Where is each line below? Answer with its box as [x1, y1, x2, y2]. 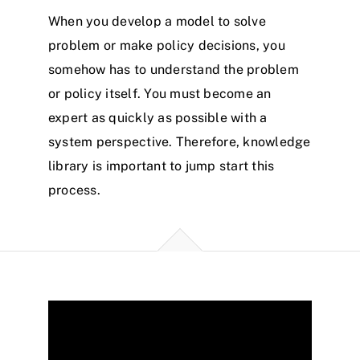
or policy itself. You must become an [48, 85, 272, 101]
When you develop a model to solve [48, 13, 266, 29]
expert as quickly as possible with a [48, 109, 268, 125]
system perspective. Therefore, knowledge [48, 133, 311, 149]
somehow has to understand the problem [48, 61, 299, 77]
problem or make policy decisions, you [48, 37, 285, 53]
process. [48, 182, 100, 198]
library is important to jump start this [48, 157, 275, 174]
